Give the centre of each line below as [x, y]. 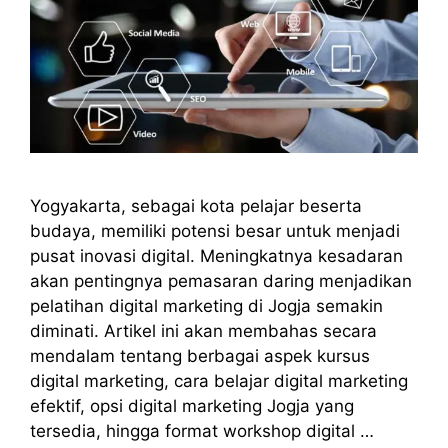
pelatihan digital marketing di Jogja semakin [206, 306]
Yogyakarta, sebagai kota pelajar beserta [196, 206]
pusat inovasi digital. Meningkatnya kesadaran [216, 256]
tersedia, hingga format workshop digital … [202, 431]
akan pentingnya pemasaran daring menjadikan [221, 281]
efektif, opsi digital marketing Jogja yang [192, 406]
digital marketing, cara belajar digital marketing [219, 381]
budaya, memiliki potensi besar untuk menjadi [215, 231]
